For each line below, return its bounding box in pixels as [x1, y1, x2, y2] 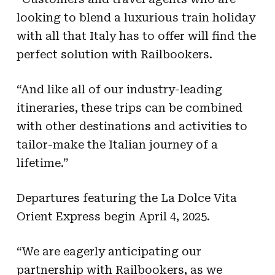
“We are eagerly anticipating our [16, 244, 201, 258]
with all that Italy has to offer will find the [16, 29, 256, 42]
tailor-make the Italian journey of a [16, 137, 218, 151]
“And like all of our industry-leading [16, 82, 222, 96]
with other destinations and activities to [16, 119, 247, 133]
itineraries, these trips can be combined [16, 101, 242, 114]
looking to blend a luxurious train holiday [16, 10, 255, 24]
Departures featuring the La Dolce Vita [16, 191, 237, 204]
